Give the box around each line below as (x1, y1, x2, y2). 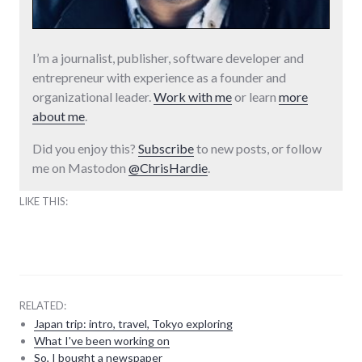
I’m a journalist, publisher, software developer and (32, 49, 304, 65)
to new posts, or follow (194, 140, 322, 156)
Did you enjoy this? (32, 140, 138, 156)
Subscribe (138, 140, 194, 156)
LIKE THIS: (19, 194, 68, 208)
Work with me (154, 88, 232, 104)
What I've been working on (33, 333, 170, 347)
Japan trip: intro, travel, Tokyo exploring (33, 316, 233, 330)
